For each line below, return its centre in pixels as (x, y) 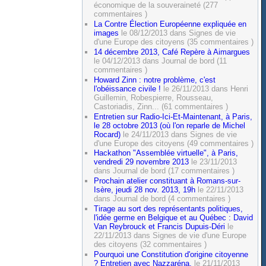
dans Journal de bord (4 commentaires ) (162, 199)
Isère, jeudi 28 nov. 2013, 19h (145, 190)
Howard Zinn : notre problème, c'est (155, 80)
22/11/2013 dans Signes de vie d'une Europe (170, 236)
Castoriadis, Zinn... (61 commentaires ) (161, 106)
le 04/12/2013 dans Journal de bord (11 (161, 61)
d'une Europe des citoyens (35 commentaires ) (174, 42)
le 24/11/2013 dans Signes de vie (179, 134)
